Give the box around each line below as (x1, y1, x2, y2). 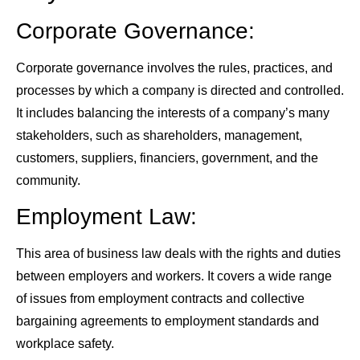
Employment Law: (16, 204, 197, 230)
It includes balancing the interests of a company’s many (16, 106, 329, 121)
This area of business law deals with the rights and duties (16, 247, 341, 261)
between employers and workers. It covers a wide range (16, 269, 332, 284)
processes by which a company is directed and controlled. (16, 84, 344, 98)
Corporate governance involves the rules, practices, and (16, 61, 333, 76)
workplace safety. (16, 337, 114, 351)
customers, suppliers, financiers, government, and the (16, 151, 318, 166)
